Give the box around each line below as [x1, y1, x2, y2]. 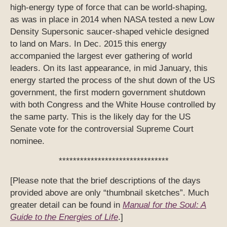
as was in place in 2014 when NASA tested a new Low [10, 15, 214, 25]
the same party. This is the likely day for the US [10, 112, 191, 122]
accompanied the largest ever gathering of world [10, 51, 192, 61]
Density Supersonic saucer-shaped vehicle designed [10, 27, 209, 37]
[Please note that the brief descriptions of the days [10, 176, 201, 186]
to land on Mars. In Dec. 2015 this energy [10, 39, 167, 49]
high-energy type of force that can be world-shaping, [10, 3, 207, 13]
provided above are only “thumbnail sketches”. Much [10, 188, 209, 198]
